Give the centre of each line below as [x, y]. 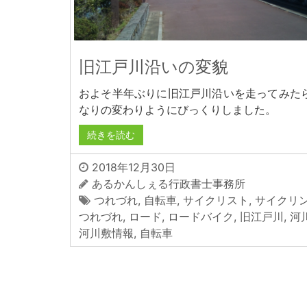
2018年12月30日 [132, 168]
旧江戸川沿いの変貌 [153, 67]
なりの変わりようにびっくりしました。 [177, 110]
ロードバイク [201, 217]
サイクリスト [216, 200]
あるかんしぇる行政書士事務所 [169, 184]
